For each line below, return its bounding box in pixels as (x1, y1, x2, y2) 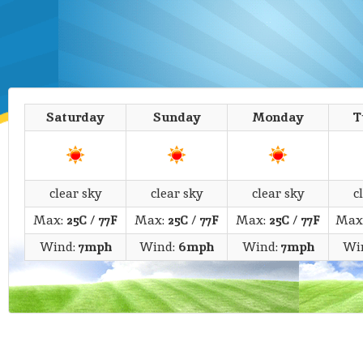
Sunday (152, 109, 201, 126)
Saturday (46, 109, 105, 126)
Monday (252, 109, 304, 126)
